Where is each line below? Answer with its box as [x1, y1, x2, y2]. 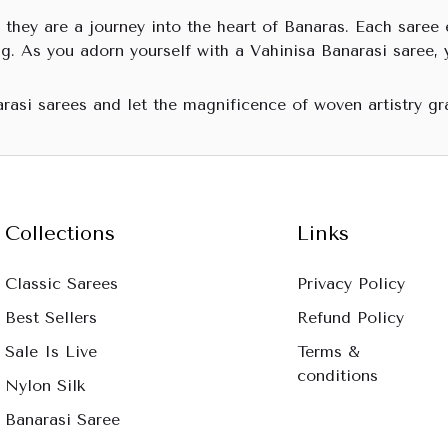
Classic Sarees [5, 274, 119, 293]
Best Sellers [5, 308, 98, 327]
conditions [296, 366, 378, 385]
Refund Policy [296, 308, 404, 327]
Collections [5, 222, 116, 245]
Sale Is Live [5, 342, 98, 361]
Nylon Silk [5, 376, 86, 395]
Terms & [296, 342, 360, 361]
